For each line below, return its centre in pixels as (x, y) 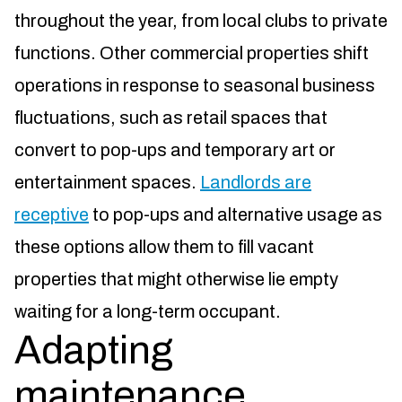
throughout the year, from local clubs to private (201, 21)
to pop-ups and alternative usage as (236, 215)
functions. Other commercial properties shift (192, 53)
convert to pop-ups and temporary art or (175, 150)
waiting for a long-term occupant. (148, 312)
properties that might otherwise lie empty (176, 280)
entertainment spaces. (107, 183)
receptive (52, 215)
